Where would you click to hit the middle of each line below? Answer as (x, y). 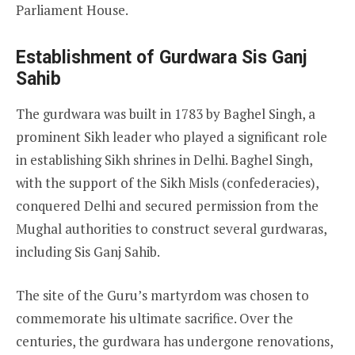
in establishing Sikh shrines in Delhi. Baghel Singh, (164, 160)
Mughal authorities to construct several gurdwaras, (171, 229)
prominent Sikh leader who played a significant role (172, 137)
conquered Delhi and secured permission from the (167, 206)
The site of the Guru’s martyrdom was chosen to (162, 295)
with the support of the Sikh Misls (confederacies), (167, 183)
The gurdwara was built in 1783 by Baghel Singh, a (166, 114)
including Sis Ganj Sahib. (88, 252)
